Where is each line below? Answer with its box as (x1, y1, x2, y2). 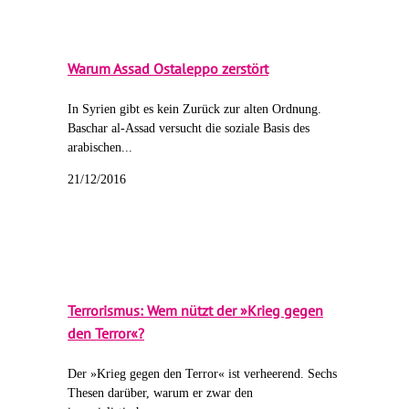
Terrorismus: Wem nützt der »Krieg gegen (68, 301, 323, 320)
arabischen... (68, 141, 132, 155)
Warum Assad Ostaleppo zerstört (68, 58, 268, 78)
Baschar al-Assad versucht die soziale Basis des (68, 121, 309, 136)
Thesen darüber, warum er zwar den (68, 386, 253, 401)
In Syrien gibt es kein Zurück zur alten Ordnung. (68, 102, 321, 117)
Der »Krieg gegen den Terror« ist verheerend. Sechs (68, 367, 337, 382)
